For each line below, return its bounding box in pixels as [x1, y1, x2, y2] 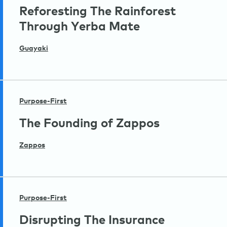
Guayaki [19, 45, 48, 53]
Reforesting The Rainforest [19, 6, 176, 18]
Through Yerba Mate [19, 21, 140, 33]
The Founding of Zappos [19, 118, 160, 130]
